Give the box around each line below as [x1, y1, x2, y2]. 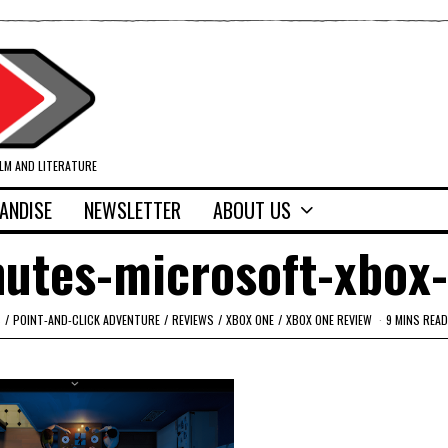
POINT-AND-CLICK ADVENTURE [13, 310, 160, 328]
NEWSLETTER [84, 195, 181, 226]
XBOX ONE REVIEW [286, 310, 372, 328]
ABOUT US [213, 195, 291, 226]
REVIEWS [172, 310, 214, 328]
